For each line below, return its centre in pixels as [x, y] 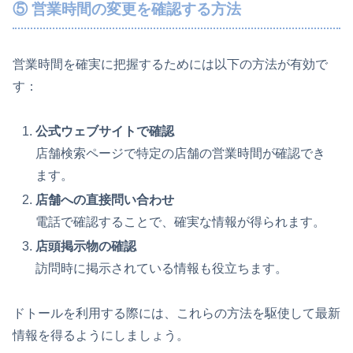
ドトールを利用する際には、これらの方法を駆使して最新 [176, 314]
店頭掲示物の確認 [86, 247]
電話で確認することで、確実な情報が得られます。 [181, 222]
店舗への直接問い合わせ [105, 200]
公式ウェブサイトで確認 [105, 132]
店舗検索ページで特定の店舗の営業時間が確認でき [181, 154]
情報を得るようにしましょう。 [101, 336]
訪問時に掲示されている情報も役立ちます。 [162, 269]
